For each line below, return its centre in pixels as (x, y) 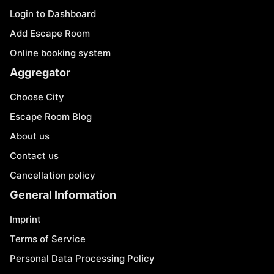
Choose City (37, 97)
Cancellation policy (53, 175)
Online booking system (60, 53)
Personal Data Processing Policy (82, 258)
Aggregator (40, 72)
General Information (63, 195)
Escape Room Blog (51, 117)
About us (30, 136)
